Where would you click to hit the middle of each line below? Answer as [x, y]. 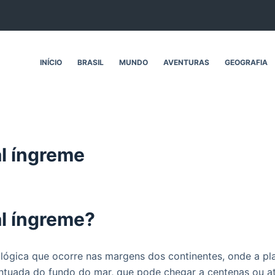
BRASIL [91, 62]
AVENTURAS [187, 62]
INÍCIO [51, 62]
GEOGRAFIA [246, 62]
